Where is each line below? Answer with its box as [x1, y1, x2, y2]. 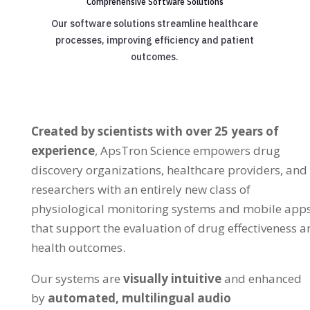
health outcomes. [30, 239, 125, 256]
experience [30, 143, 95, 159]
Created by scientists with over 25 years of [30, 123, 279, 140]
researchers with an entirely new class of [30, 181, 250, 198]
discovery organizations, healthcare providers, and [30, 162, 307, 179]
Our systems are [30, 271, 120, 287]
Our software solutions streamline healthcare [51, 17, 259, 30]
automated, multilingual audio [47, 290, 231, 307]
